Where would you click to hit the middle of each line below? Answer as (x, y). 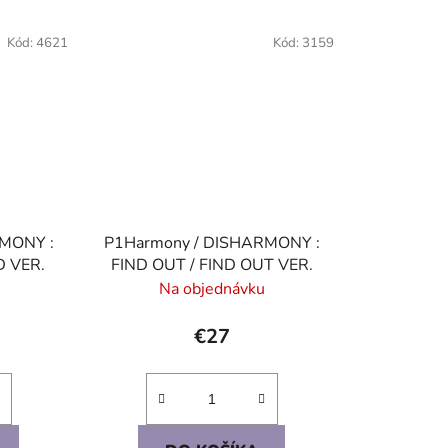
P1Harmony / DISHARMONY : (211, 242)
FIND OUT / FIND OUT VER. (211, 264)
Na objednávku (211, 288)
